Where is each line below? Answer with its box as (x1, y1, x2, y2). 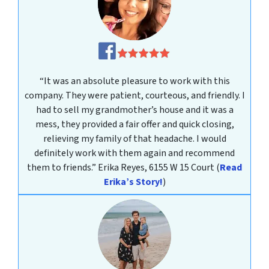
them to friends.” (27, 160, 98, 174)
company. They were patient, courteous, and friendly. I (24, 88, 245, 102)
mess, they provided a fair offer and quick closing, (35, 117, 234, 131)
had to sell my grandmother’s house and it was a (35, 103, 234, 116)
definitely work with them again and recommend (34, 146, 235, 160)
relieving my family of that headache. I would (43, 131, 226, 145)
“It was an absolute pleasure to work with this (39, 74, 230, 88)
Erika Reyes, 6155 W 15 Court (98, 160, 216, 174)
